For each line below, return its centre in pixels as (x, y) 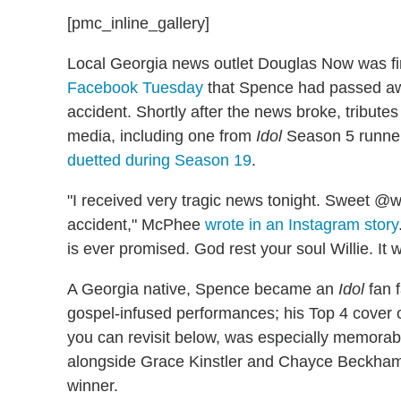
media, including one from (162, 136)
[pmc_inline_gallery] (138, 23)
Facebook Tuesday (135, 87)
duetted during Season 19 (159, 160)
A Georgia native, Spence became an (203, 289)
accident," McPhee (136, 224)
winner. (93, 385)
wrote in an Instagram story (302, 224)
